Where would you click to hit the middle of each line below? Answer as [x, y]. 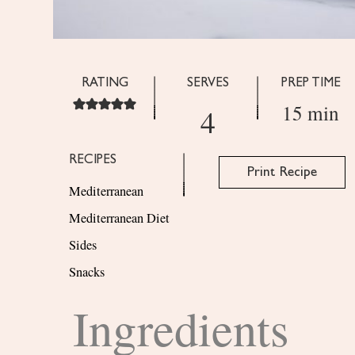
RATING [105, 83]
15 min [311, 112]
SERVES [208, 83]
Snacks [87, 271]
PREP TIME [311, 83]
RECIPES [93, 160]
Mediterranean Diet [120, 218]
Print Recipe [282, 172]
